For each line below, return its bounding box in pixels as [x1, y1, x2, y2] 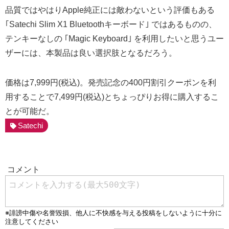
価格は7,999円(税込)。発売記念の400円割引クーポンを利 [5, 78, 216, 87]
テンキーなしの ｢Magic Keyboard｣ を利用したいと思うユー [5, 34, 224, 43]
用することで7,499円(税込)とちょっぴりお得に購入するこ [5, 92, 219, 101]
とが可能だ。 [5, 106, 54, 116]
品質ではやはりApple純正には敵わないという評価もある [5, 5, 215, 14]
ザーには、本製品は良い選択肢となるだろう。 [5, 48, 177, 57]
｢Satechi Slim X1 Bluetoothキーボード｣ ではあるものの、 [5, 19, 217, 29]
